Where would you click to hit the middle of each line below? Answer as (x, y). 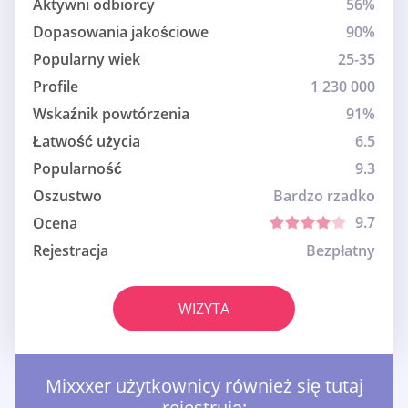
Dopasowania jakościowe (121, 32)
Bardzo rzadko (324, 196)
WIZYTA (204, 309)
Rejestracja (71, 251)
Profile (56, 87)
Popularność (77, 169)
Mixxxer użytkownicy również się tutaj (204, 386)
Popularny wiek (87, 60)
